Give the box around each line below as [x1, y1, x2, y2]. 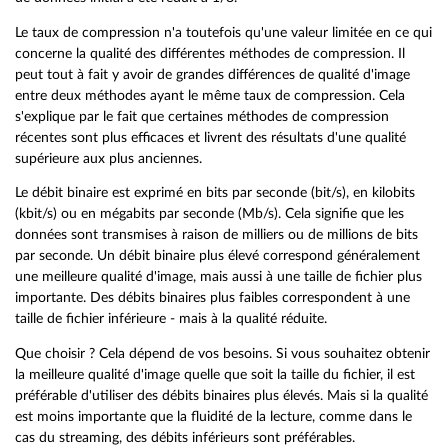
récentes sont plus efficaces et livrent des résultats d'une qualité [15, 129, 406, 145]
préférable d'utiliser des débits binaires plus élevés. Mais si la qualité [15, 387, 428, 403]
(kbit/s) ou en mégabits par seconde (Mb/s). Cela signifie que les [15, 206, 404, 222]
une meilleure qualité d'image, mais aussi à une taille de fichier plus [15, 269, 422, 285]
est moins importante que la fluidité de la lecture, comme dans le [15, 408, 412, 424]
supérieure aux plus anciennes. [15, 150, 202, 166]
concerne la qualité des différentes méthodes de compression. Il [15, 45, 405, 61]
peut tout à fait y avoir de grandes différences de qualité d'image [15, 66, 410, 82]
